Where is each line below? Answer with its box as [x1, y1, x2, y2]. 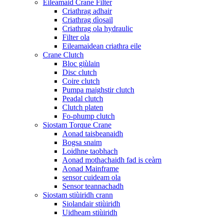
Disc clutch [62, 68, 97, 76]
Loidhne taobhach [62, 146, 118, 155]
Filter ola [62, 33, 90, 41]
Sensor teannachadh [62, 182, 124, 190]
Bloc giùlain [62, 59, 100, 68]
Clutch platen [62, 103, 103, 111]
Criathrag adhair [62, 6, 112, 15]
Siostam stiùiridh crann [43, 190, 113, 199]
